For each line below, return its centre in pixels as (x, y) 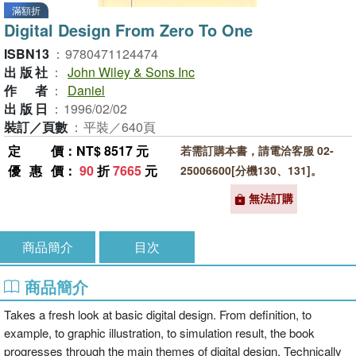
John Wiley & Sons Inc (131, 72)
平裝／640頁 (120, 127)
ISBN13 (27, 54)
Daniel (86, 90)
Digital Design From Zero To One (128, 30)
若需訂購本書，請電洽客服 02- (257, 150)
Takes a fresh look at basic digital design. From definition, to (158, 314)
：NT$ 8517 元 (106, 151)
